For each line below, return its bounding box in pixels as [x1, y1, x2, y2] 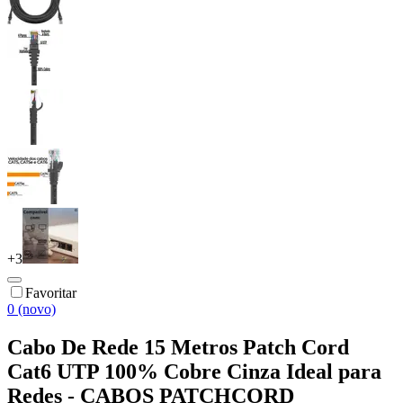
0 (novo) [7, 300, 56, 317]
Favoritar [25, 284, 76, 300]
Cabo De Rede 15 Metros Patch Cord [7, 335, 349, 359]
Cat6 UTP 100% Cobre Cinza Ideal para [7, 359, 381, 383]
